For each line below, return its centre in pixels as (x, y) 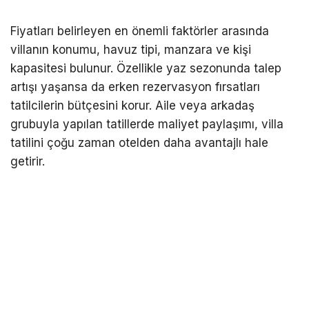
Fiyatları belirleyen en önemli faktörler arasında (140, 31)
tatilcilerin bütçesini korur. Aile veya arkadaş (132, 105)
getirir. (28, 161)
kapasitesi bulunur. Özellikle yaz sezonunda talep (146, 68)
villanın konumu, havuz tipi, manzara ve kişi (131, 49)
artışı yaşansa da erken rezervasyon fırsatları (135, 87)
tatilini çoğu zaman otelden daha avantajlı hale (139, 142)
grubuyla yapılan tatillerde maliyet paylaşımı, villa (147, 124)
